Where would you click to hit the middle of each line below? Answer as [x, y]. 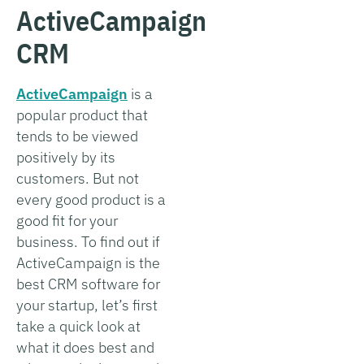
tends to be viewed [77, 136]
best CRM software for [88, 284]
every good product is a [91, 199]
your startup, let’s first [87, 305]
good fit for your [67, 220]
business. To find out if [88, 241]
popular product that [82, 115]
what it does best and [85, 347]
